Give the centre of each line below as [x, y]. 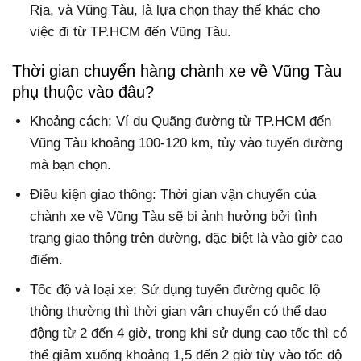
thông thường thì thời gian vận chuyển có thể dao [178, 312]
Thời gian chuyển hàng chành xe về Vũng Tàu [177, 71]
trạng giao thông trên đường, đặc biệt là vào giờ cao [187, 238]
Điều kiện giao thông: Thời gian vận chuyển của [173, 194]
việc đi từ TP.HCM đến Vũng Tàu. [131, 31]
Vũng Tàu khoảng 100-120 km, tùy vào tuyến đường [187, 143]
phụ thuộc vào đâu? [83, 91]
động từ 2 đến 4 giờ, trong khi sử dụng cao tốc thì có [189, 334]
